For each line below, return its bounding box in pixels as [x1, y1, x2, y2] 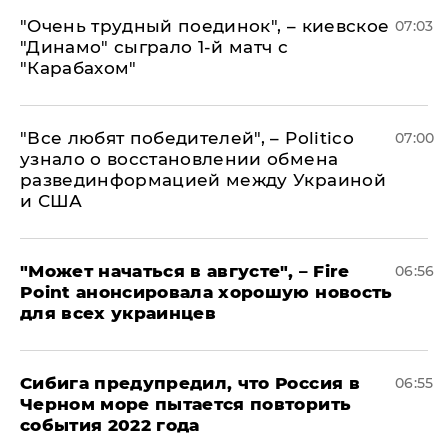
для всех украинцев [20, 303, 217, 323]
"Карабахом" [20, 58, 137, 78]
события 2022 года [20, 415, 200, 435]
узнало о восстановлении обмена [20, 149, 339, 169]
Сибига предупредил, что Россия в [20, 373, 360, 393]
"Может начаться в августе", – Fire [20, 261, 350, 281]
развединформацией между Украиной [20, 170, 386, 190]
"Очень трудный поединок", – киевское [20, 16, 390, 36]
